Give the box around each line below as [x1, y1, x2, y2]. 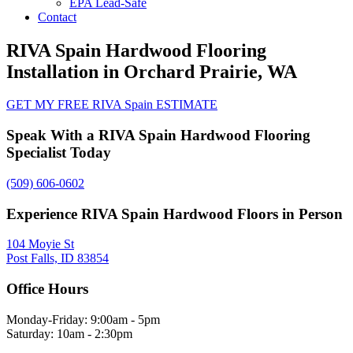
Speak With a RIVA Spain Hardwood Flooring [6, 127, 310, 144]
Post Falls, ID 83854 [6, 251, 109, 266]
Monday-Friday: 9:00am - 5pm [6, 312, 160, 326]
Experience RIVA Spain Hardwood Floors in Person [6, 205, 343, 222]
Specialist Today [6, 144, 111, 162]
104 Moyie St [6, 237, 74, 251]
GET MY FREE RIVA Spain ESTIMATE [6, 98, 217, 112]
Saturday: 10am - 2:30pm [6, 326, 132, 340]
